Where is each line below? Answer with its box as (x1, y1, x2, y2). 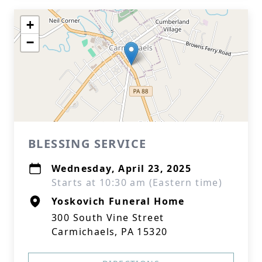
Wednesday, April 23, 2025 (51, 162, 191, 175)
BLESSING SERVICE (28, 136, 147, 151)
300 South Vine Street (51, 211, 164, 224)
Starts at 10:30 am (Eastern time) (51, 176, 223, 189)
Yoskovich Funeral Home (51, 195, 185, 208)
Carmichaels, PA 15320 (51, 225, 168, 238)
